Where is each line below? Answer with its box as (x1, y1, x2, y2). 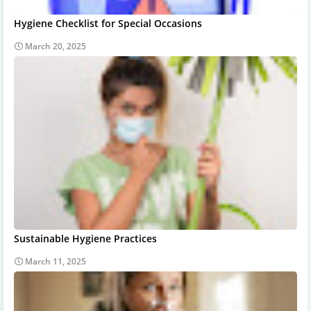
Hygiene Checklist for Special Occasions (14, 16, 202, 30)
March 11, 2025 (25, 255, 86, 267)
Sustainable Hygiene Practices (14, 231, 157, 245)
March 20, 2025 (25, 40, 86, 52)
